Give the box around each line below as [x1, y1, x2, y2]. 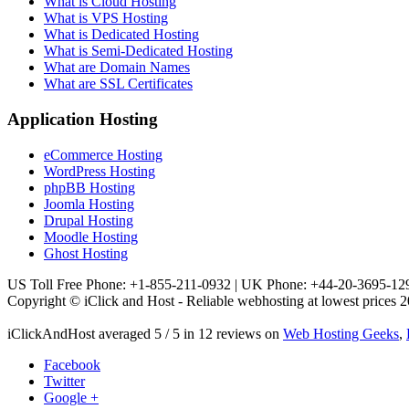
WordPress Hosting [44, 163, 155, 179]
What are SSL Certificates [44, 76, 193, 92]
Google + [44, 389, 99, 405]
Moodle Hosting [44, 228, 138, 245]
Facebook [44, 356, 100, 372]
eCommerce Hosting [44, 146, 163, 163]
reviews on [213, 325, 283, 341]
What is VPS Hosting [44, 10, 168, 26]
